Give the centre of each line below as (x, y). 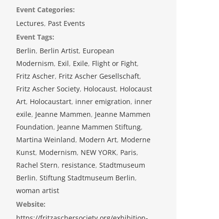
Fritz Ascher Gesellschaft (99, 76)
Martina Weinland (46, 140)
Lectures (30, 23)
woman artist (38, 191)
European (99, 51)
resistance (79, 165)
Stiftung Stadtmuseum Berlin (88, 178)
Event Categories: (46, 10)
